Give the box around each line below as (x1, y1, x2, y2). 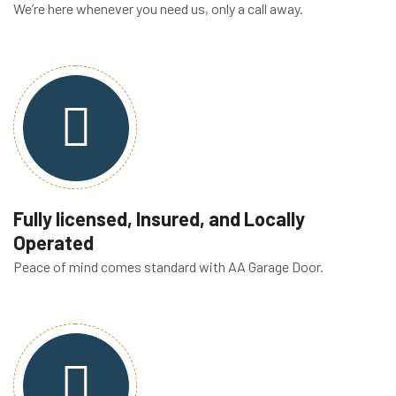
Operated (13, 231, 94, 254)
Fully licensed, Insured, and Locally (13, 207, 305, 230)
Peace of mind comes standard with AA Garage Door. (13, 258, 324, 275)
